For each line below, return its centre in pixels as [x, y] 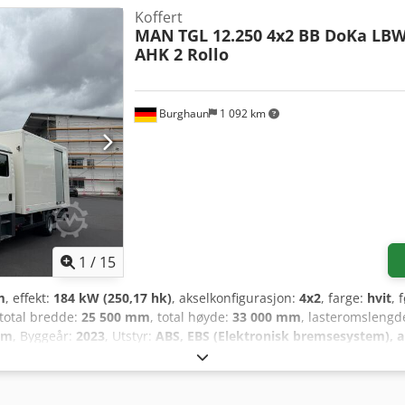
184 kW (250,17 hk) [113, 297]
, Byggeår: [44, 335]
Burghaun [182, 113]
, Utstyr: [130, 335]
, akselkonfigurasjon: [235, 297]
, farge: [344, 297]
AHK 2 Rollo [181, 54]
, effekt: [29, 297]
